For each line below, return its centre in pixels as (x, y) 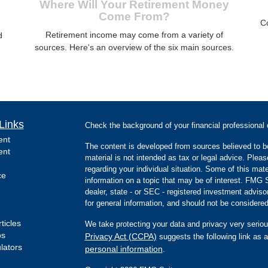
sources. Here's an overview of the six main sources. (134, 47)
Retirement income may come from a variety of (134, 34)
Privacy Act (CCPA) (121, 236)
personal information (124, 249)
